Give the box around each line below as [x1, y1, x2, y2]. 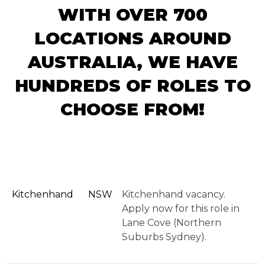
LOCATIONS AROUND [34, 27, 231, 49]
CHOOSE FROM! [60, 98, 205, 119]
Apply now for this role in [122, 202, 240, 214]
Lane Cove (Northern [122, 216, 221, 228]
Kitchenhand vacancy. [122, 188, 225, 200]
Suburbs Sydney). [122, 231, 206, 243]
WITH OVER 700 [57, 4, 208, 25]
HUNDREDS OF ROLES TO [14, 75, 251, 96]
